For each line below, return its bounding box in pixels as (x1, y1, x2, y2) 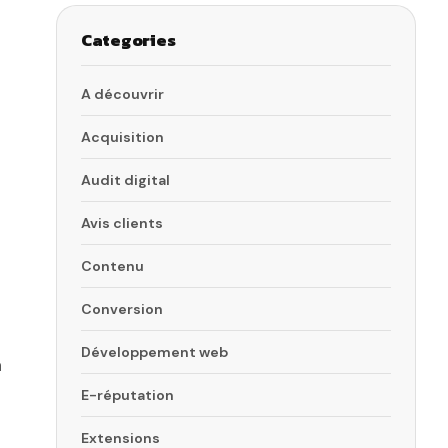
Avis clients (81, 214, 163, 233)
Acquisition (81, 128, 164, 147)
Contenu (81, 257, 144, 276)
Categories (81, 27, 176, 54)
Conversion (81, 300, 163, 319)
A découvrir (81, 85, 164, 104)
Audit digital (81, 171, 170, 190)
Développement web (81, 343, 228, 362)
